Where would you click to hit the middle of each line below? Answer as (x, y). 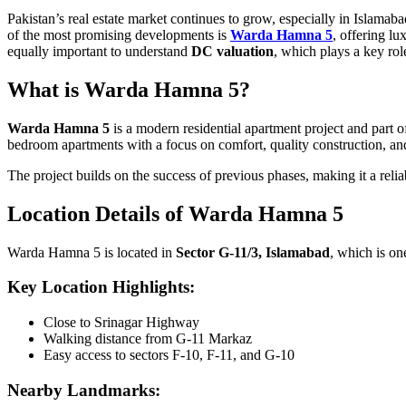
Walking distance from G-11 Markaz (148, 338)
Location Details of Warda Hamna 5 (175, 213)
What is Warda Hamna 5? (129, 89)
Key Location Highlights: (101, 287)
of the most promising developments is (119, 34)
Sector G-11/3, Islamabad (253, 252)
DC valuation (232, 51)
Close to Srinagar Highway (121, 322)
